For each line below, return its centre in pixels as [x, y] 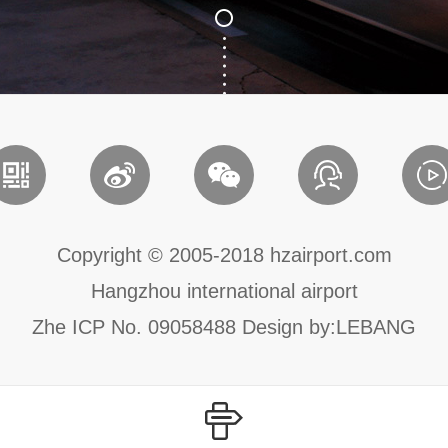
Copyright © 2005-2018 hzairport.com [224, 255]
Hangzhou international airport [224, 291]
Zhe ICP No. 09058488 [134, 327]
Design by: [286, 327]
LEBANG [376, 327]
